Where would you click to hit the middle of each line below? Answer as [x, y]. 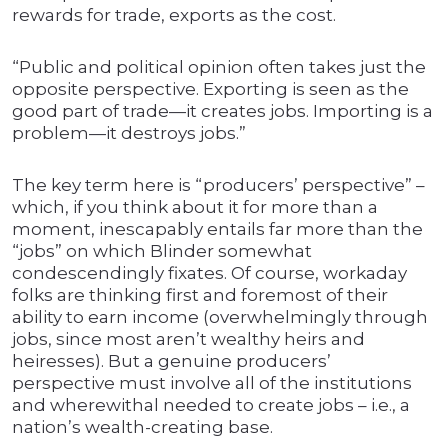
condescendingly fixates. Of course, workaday [209, 273]
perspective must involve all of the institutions [212, 383]
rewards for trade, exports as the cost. [174, 15]
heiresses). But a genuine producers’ [171, 361]
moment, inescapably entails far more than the [217, 229]
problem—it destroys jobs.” [129, 133]
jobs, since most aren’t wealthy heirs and [188, 339]
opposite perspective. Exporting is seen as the [210, 89]
